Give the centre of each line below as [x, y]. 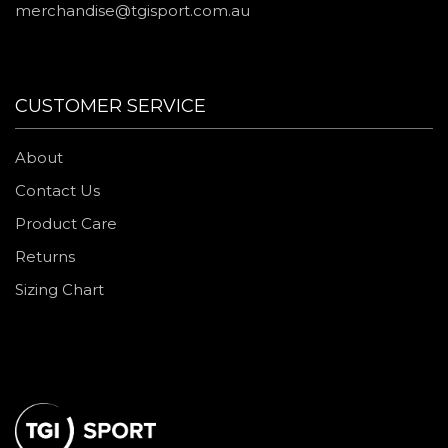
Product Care [66, 223]
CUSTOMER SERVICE [110, 106]
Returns [45, 256]
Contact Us [57, 190]
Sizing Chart [59, 289]
